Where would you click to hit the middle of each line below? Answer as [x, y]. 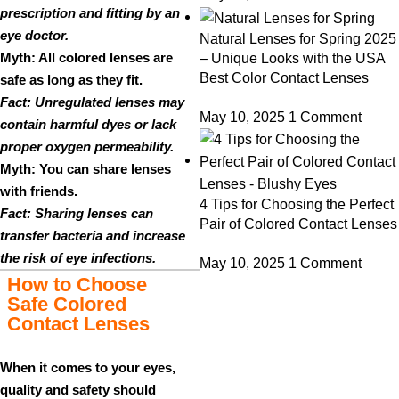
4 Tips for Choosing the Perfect [297, 204]
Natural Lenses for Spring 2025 [298, 38]
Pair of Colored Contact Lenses [298, 224]
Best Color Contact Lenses [284, 77]
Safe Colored [67, 304]
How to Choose [77, 285]
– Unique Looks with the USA [292, 58]
